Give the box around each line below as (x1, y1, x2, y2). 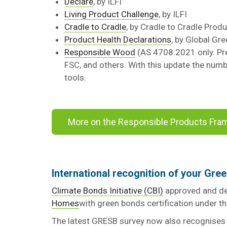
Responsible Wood (64, 47, 135, 57)
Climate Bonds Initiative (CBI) (52, 185, 163, 196)
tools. (64, 72, 86, 83)
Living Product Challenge (64, 9, 159, 19)
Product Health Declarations (64, 34, 171, 45)
